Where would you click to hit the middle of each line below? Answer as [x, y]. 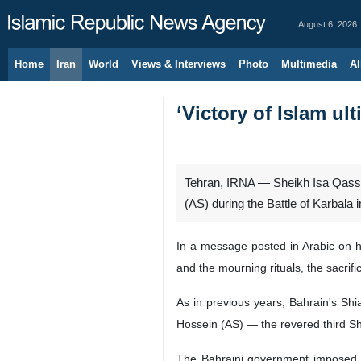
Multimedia [309, 64]
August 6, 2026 [328, 24]
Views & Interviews [178, 64]
